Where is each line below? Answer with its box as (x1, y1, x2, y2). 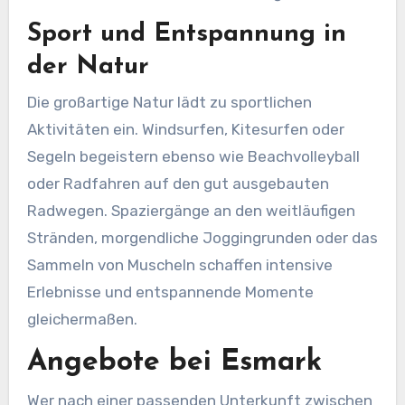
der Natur (26, 53, 149, 80)
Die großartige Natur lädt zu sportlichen (26, 92, 312, 111)
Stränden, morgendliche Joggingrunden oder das (26, 228, 378, 247)
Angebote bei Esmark (26, 347, 322, 377)
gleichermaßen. (26, 309, 137, 328)
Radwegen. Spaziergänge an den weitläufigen (26, 201, 355, 220)
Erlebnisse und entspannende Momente (26, 282, 314, 301)
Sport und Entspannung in (26, 21, 346, 47)
